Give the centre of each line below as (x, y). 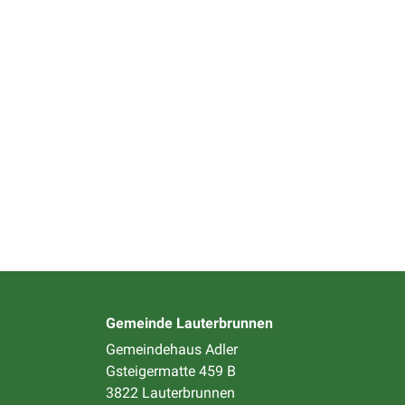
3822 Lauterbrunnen (170, 393)
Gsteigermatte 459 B (171, 371)
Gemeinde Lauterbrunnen (189, 323)
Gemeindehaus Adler (172, 349)
